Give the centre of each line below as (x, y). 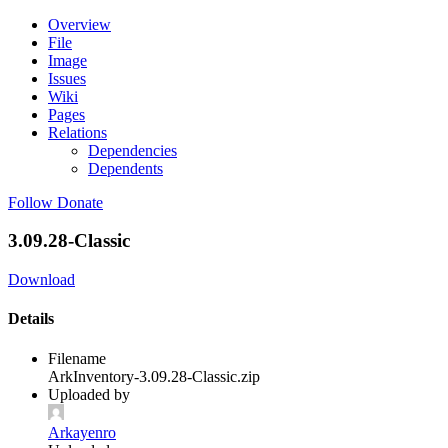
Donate (80, 202)
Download (41, 280)
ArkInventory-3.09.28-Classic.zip (154, 376)
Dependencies (132, 150)
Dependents (125, 168)
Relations (77, 132)
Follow (30, 202)
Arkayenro (82, 432)
